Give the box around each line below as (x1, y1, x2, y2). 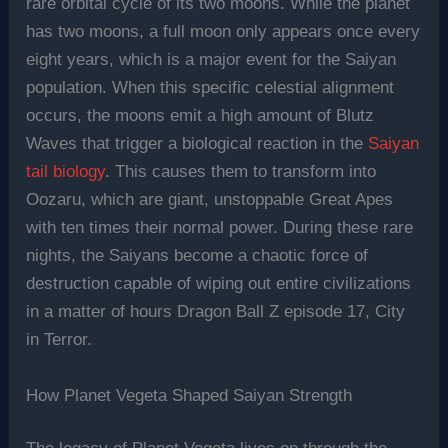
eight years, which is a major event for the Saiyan (26, 50, 397, 70)
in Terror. (26, 330, 93, 350)
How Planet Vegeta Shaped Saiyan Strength (26, 385, 353, 405)
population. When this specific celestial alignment (26, 78, 395, 98)
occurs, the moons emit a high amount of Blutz (26, 106, 375, 126)
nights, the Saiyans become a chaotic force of (26, 246, 369, 266)
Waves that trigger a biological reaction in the (26, 134, 369, 154)
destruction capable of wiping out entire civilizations (26, 274, 412, 294)
